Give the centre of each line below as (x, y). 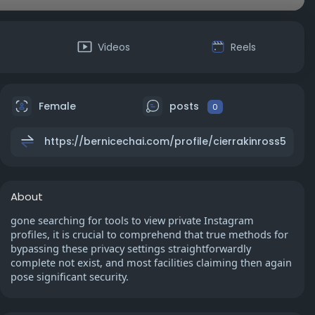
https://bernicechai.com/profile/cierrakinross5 (165, 141)
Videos (114, 47)
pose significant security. (70, 276)
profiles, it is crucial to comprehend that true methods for (149, 234)
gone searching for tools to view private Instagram (132, 220)
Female (56, 106)
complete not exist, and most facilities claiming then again (151, 262)
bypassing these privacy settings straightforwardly (131, 248)
